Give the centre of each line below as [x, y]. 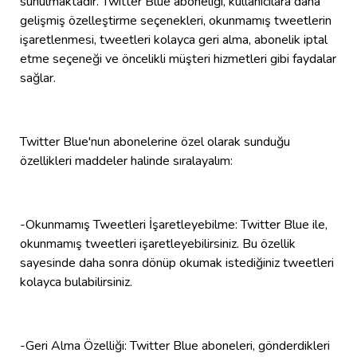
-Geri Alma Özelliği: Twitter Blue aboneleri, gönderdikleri [175, 345]
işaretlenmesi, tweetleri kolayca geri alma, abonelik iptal [174, 39]
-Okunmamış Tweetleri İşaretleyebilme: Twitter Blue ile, [174, 224]
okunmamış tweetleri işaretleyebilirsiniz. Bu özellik [158, 243]
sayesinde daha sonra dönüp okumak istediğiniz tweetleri [177, 263]
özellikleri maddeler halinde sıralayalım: [126, 161]
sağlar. [38, 78]
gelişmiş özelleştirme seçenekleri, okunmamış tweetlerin [176, 20]
